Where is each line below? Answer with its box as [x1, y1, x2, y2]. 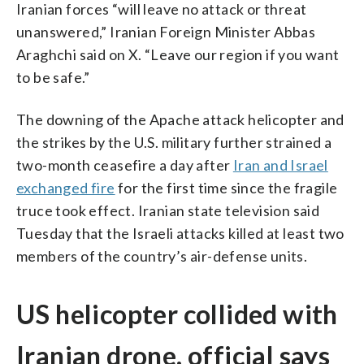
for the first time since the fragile [115, 179, 338, 197]
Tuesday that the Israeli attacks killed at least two [16, 224, 344, 243]
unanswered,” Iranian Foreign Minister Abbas [16, 23, 316, 41]
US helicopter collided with [16, 298, 338, 331]
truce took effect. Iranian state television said [16, 201, 320, 220]
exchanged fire [16, 179, 115, 197]
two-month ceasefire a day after [16, 156, 233, 175]
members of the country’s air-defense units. [16, 247, 308, 266]
